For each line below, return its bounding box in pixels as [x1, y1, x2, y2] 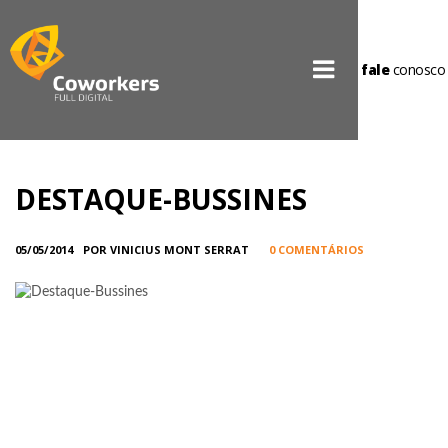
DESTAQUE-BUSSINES [15, 180, 307, 218]
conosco [389, 60, 445, 79]
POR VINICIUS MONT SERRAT [83, 242, 249, 257]
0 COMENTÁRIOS [269, 242, 364, 257]
